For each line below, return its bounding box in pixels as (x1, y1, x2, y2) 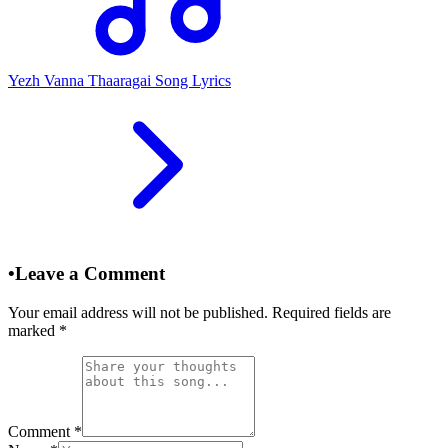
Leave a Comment (15, 262, 165, 284)
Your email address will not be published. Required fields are (8, 303, 391, 321)
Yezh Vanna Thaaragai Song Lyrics (8, 72, 231, 90)
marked (8, 321, 59, 339)
